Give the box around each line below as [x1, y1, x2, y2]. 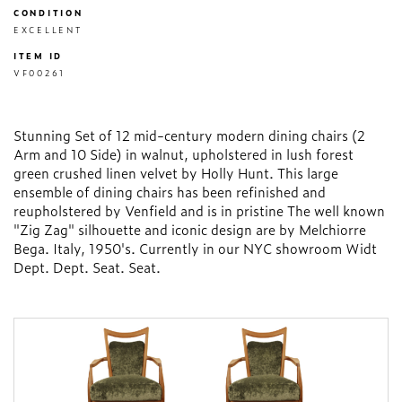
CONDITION [13, 7, 83, 19]
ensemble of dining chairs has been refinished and [13, 182, 326, 202]
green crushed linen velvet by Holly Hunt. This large [13, 163, 338, 183]
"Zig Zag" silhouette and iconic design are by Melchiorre [13, 220, 366, 240]
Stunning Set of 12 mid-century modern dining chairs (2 [13, 126, 365, 145]
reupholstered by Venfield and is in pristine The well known [13, 201, 385, 221]
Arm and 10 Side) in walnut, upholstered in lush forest [13, 144, 354, 164]
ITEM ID [13, 50, 63, 62]
